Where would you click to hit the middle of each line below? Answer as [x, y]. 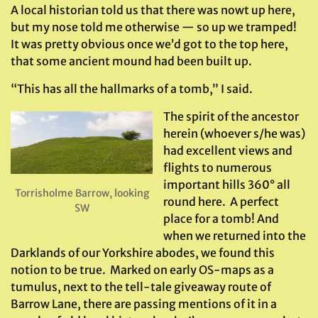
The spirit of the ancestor [231, 116]
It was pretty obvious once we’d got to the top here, [149, 44]
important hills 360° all [227, 185]
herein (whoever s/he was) [234, 133]
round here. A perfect [221, 202]
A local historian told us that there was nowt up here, [153, 10]
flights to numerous [218, 168]
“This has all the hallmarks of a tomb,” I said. [132, 89]
